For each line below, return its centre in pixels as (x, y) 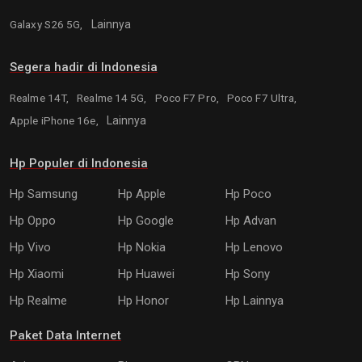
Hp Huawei (146, 274)
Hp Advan (251, 220)
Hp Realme (38, 300)
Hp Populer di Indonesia (79, 163)
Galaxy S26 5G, (48, 24)
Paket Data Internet (65, 335)
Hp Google (145, 220)
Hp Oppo (33, 220)
